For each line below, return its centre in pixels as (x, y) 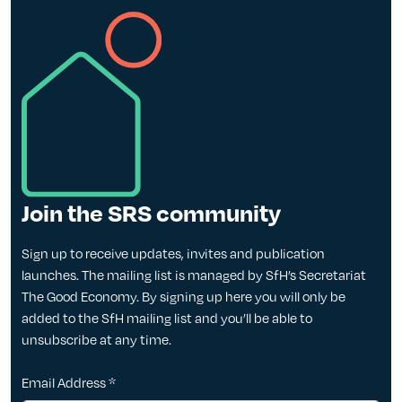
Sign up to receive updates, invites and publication (173, 253)
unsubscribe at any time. (96, 339)
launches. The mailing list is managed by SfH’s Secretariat (194, 274)
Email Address (65, 382)
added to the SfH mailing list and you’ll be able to (167, 317)
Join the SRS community (151, 212)
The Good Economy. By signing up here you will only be (184, 296)
